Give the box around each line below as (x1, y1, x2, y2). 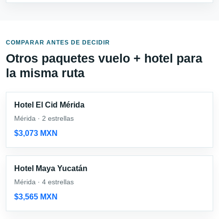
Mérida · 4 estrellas (14, 177, 74, 186)
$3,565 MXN (14, 192, 58, 201)
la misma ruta (6, 66, 85, 80)
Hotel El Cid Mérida (14, 100, 85, 109)
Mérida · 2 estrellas (14, 114, 74, 122)
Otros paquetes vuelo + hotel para (6, 51, 202, 65)
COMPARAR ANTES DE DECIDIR (6, 39, 110, 46)
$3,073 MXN (14, 129, 58, 137)
